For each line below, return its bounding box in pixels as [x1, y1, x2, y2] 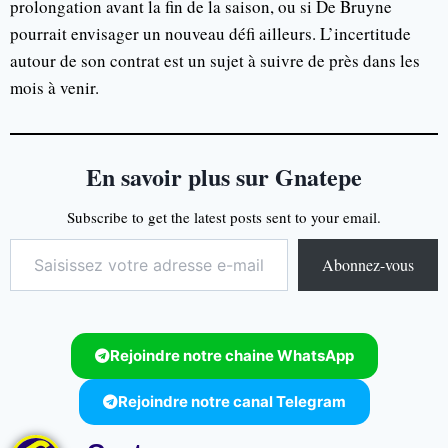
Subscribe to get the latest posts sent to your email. [67, 206, 381, 227]
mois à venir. [10, 75, 99, 99]
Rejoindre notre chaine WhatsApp [109, 345, 354, 365]
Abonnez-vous [322, 253, 414, 275]
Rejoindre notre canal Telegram [117, 391, 346, 411]
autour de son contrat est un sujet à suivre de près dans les [10, 48, 420, 72]
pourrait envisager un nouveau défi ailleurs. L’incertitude [10, 21, 411, 45]
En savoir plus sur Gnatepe [86, 158, 362, 194]
